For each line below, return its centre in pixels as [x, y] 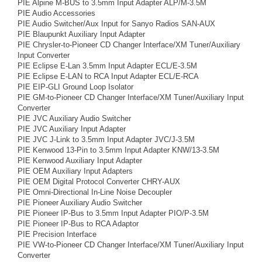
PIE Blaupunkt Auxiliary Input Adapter [81, 34]
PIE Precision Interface [57, 234]
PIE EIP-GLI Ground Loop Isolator [75, 87]
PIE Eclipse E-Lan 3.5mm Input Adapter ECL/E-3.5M [107, 66]
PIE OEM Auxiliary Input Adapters [75, 171]
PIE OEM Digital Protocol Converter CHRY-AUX [99, 182]
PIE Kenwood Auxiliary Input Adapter [80, 161]
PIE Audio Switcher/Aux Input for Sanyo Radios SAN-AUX [116, 24]
